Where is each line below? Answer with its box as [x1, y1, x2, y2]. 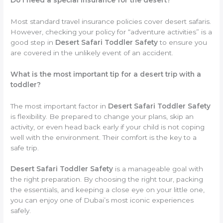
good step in [10, 38, 56, 46]
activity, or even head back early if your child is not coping [10, 122, 205, 131]
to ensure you [158, 38, 208, 46]
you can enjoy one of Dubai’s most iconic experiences [10, 196, 194, 205]
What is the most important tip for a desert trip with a [10, 70, 202, 78]
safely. [10, 207, 31, 215]
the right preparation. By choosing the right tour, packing [10, 175, 204, 184]
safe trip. [10, 143, 39, 152]
